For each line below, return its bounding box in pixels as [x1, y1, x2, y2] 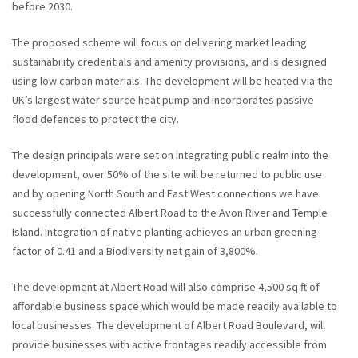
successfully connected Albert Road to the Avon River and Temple [12, 205, 328, 220]
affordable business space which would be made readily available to [12, 299, 337, 313]
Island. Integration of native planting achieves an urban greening [12, 225, 317, 239]
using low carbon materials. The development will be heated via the [12, 74, 333, 88]
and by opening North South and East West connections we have [12, 186, 319, 201]
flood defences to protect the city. [12, 112, 179, 126]
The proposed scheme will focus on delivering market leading [12, 35, 307, 50]
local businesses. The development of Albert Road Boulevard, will [12, 318, 325, 332]
